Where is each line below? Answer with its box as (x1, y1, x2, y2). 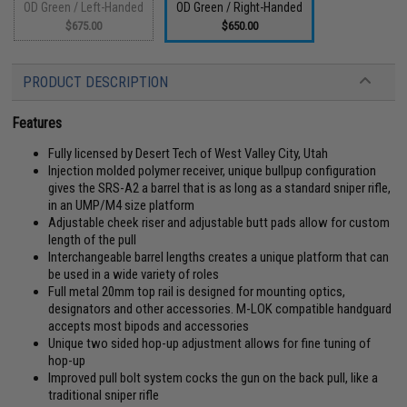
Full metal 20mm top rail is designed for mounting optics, (48, 283, 346, 300)
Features (12, 114, 63, 132)
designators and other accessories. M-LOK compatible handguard (48, 301, 392, 317)
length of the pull (48, 232, 137, 248)
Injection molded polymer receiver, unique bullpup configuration (48, 163, 377, 179)
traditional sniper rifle (48, 387, 160, 403)
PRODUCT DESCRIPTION (23, 74, 169, 91)
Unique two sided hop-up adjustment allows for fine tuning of (48, 335, 372, 352)
